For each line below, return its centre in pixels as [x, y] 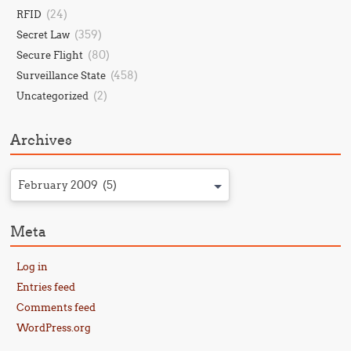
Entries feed [46, 287]
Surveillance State [62, 75]
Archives [42, 140]
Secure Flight [50, 55]
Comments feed [56, 307]
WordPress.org [54, 327]
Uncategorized [53, 96]
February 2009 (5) [68, 185]
